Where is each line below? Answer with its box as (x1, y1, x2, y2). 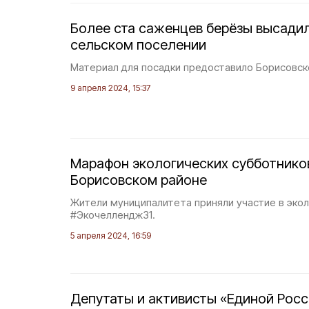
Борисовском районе (70, 172, 207, 188)
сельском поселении (70, 37, 206, 53)
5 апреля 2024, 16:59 (70, 230, 151, 241)
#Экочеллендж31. (70, 208, 155, 221)
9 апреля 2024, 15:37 (70, 83, 150, 93)
